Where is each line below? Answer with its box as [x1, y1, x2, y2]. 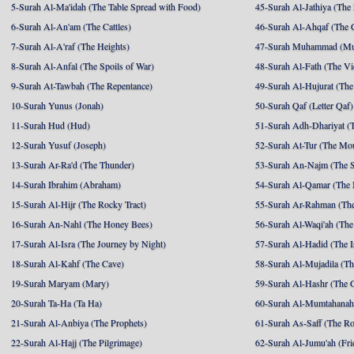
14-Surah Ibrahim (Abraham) [11, 178, 121, 190]
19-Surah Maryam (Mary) [11, 277, 109, 289]
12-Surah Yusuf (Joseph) [11, 138, 106, 151]
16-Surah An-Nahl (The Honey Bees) [11, 217, 153, 230]
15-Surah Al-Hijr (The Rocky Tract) [11, 198, 146, 210]
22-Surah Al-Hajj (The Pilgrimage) [11, 336, 142, 348]
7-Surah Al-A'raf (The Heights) [11, 40, 130, 52]
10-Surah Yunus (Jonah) [11, 99, 104, 111]
